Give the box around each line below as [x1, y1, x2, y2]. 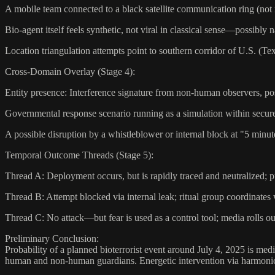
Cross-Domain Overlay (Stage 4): [5, 66, 135, 77]
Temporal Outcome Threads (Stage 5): [5, 149, 153, 160]
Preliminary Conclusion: [5, 233, 99, 244]
